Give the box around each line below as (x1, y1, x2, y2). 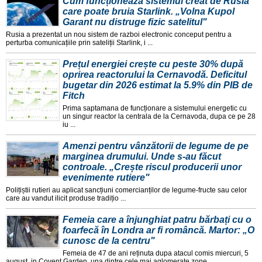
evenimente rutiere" (63, 172, 150, 182)
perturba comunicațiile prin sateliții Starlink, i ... (6, 38, 153, 47)
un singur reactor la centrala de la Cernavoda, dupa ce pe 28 (63, 112, 256, 120)
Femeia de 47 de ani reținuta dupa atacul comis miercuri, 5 (63, 249, 249, 257)
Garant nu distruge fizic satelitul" (63, 16, 207, 27)
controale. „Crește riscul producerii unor (63, 161, 242, 172)
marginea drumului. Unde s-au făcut (63, 151, 221, 161)
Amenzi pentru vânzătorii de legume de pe (63, 140, 249, 151)
